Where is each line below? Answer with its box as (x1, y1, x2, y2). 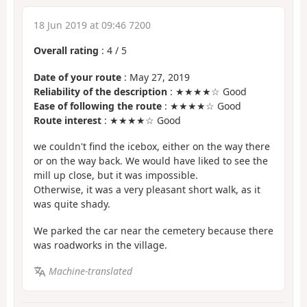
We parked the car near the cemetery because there (34, 223, 273, 237)
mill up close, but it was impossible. (34, 169, 198, 182)
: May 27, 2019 (121, 70, 190, 84)
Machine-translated (48, 265, 132, 278)
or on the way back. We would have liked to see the (34, 154, 268, 168)
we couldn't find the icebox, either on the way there (34, 140, 270, 153)
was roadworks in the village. (34, 238, 167, 251)
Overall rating (34, 44, 99, 58)
